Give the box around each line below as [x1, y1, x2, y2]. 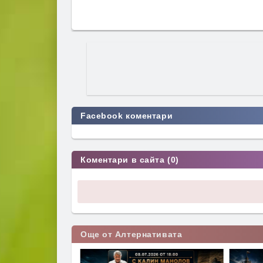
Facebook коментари [80, 110, 173, 120]
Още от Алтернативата [80, 229, 183, 239]
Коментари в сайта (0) [80, 154, 179, 164]
